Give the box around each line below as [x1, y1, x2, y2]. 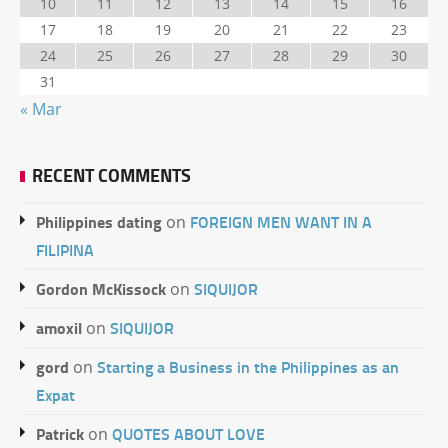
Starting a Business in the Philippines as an [97, 355, 399, 378]
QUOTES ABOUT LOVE [112, 422, 265, 445]
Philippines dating [36, 210, 162, 233]
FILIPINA [36, 238, 94, 261]
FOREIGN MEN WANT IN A [190, 210, 372, 233]
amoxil [36, 316, 82, 339]
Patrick [36, 422, 84, 445]
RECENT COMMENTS [32, 162, 191, 188]
